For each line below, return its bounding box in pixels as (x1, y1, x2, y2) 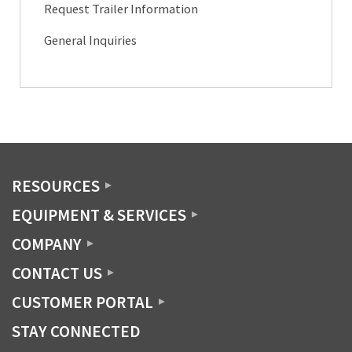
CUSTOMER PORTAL (12, 291, 153, 313)
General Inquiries (44, 31, 137, 49)
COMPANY (12, 233, 82, 255)
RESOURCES (12, 174, 100, 196)
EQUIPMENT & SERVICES (12, 203, 186, 225)
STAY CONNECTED (12, 320, 141, 342)
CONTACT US (12, 262, 102, 284)
